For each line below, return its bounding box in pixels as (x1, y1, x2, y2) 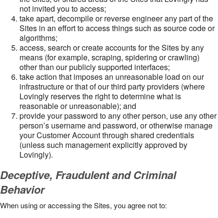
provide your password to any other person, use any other (19, 110, 217, 121)
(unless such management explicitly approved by (19, 139, 187, 150)
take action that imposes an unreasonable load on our (19, 71, 204, 82)
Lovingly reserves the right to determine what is (19, 91, 181, 102)
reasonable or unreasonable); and (19, 100, 136, 111)
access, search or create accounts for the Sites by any (19, 42, 204, 53)
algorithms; (19, 32, 57, 43)
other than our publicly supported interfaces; (19, 61, 170, 73)
